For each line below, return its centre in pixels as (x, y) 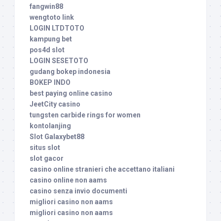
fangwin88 (46, 7)
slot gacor (47, 159)
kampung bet (51, 39)
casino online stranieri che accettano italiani (102, 169)
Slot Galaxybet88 (57, 137)
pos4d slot (47, 50)
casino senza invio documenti (78, 191)
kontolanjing (50, 126)
